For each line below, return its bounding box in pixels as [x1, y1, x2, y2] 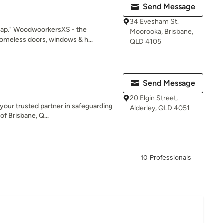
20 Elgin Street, [130, 94, 178, 102]
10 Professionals [141, 153, 191, 162]
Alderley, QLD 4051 [130, 104, 190, 112]
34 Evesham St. [130, 17, 179, 26]
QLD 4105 [130, 37, 161, 46]
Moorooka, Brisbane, [130, 27, 193, 36]
